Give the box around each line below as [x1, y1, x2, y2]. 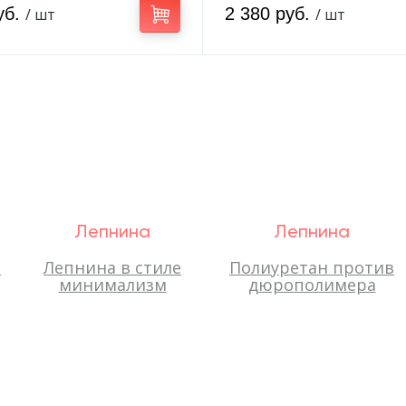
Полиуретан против [229, 256, 394, 278]
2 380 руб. [225, 4, 315, 24]
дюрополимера [247, 274, 376, 295]
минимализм [58, 274, 167, 295]
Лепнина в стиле [43, 256, 181, 278]
